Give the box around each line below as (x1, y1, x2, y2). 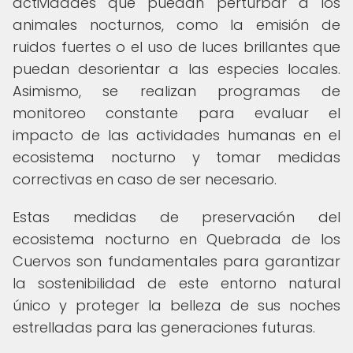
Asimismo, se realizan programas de (13, 81, 340, 101)
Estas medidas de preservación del (13, 207, 340, 227)
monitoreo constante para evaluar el (13, 103, 340, 123)
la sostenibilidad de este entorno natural (13, 273, 340, 293)
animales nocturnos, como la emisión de (13, 15, 340, 35)
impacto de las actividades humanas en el (13, 125, 340, 145)
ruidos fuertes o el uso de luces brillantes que (13, 37, 340, 57)
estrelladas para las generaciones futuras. (13, 318, 315, 337)
